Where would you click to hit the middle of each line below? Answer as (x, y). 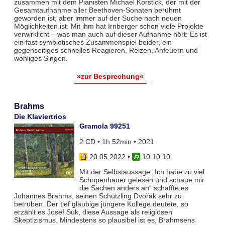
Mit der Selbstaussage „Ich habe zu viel (142, 172)
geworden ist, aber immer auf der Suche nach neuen (98, 18)
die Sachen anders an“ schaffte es (134, 188)
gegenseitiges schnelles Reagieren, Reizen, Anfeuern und (106, 50)
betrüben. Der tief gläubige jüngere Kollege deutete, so (101, 204)
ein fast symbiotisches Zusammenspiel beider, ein (93, 42)
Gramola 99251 (104, 126)
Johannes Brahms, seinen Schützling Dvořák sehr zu (98, 196)
